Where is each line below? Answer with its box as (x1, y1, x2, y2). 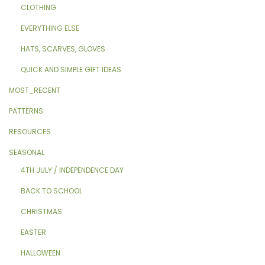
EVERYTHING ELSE (21, 23, 79, 33)
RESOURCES (9, 127, 51, 137)
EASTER (21, 227, 46, 237)
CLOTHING (21, 2, 56, 12)
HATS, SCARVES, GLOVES (21, 44, 105, 54)
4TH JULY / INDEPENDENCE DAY (21, 165, 124, 175)
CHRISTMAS (21, 206, 62, 216)
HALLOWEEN (21, 248, 60, 258)
